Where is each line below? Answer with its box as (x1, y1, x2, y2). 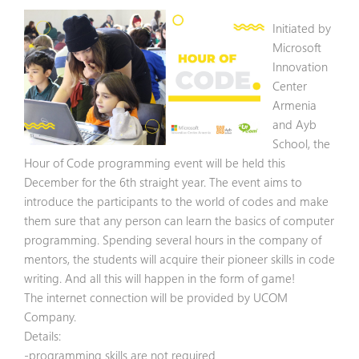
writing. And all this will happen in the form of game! (24, 269, 295, 286)
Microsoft (272, 38, 321, 55)
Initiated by (272, 19, 331, 36)
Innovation (272, 58, 328, 75)
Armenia (272, 96, 317, 113)
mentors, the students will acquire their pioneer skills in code (24, 250, 335, 267)
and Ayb (272, 115, 317, 132)
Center (272, 77, 307, 94)
